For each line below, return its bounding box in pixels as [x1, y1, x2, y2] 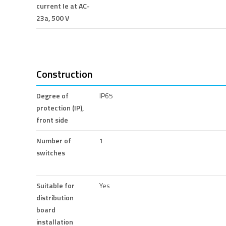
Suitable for [36, 180, 75, 191]
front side [36, 114, 68, 125]
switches [36, 147, 65, 158]
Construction [36, 66, 92, 82]
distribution [36, 192, 74, 203]
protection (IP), [36, 102, 84, 113]
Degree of [36, 90, 69, 101]
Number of [36, 135, 71, 146]
